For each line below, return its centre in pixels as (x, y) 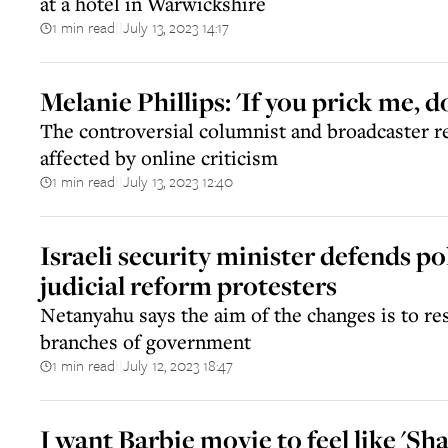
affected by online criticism (159, 157)
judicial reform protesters (188, 285)
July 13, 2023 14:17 (176, 27)
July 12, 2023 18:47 (178, 365)
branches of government (145, 341)
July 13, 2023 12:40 (178, 181)
